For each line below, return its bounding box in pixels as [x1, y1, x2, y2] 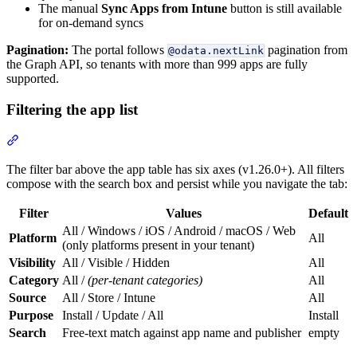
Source [9, 290, 46, 304]
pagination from [265, 43, 347, 57]
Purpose [9, 308, 53, 322]
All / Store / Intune [62, 290, 155, 304]
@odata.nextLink [168, 45, 264, 57]
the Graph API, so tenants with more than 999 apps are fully [6, 57, 308, 72]
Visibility [9, 255, 56, 269]
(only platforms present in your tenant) [62, 237, 254, 252]
